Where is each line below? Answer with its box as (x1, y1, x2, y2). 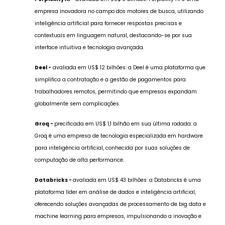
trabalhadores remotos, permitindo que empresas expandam (34, 87, 197, 95)
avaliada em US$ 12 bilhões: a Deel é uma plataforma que (51, 63, 205, 71)
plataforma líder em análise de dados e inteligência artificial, (34, 188, 196, 196)
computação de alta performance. (34, 156, 124, 164)
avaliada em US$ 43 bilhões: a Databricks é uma (72, 176, 201, 184)
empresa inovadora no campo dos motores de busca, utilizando (34, 7, 203, 15)
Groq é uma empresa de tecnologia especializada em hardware (34, 132, 203, 140)
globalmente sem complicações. (34, 99, 120, 107)
